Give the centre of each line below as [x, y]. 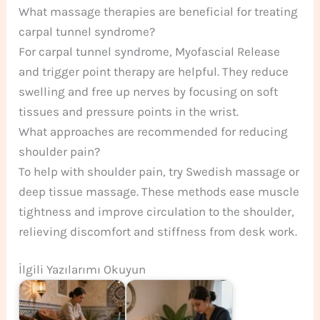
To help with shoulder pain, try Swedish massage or [159, 172]
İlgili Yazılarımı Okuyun [82, 270]
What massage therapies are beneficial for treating [159, 12]
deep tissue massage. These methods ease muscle [159, 192]
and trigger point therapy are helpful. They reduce [154, 72]
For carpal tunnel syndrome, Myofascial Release [150, 52]
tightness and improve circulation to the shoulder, [157, 212]
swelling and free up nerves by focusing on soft [149, 92]
